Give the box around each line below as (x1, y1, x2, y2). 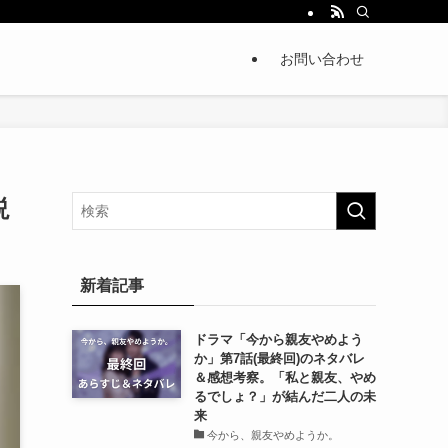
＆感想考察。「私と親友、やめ (193, 370, 376, 385)
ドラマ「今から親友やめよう (193, 332, 363, 347)
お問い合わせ (280, 51, 364, 67)
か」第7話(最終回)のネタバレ (193, 351, 365, 366)
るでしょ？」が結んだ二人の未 (193, 389, 376, 404)
